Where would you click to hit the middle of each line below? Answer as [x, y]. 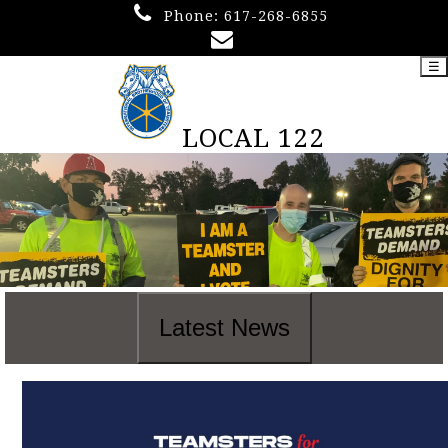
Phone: [194, 16]
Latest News [224, 328]
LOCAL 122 [254, 138]
